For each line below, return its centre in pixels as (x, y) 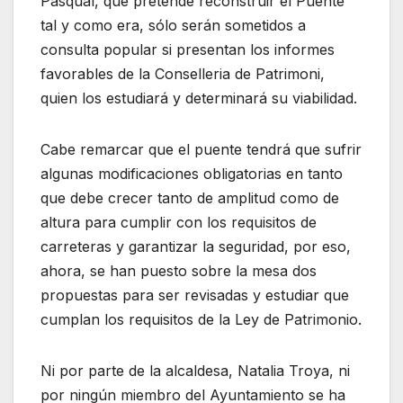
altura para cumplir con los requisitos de (179, 222)
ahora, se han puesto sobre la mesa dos (179, 270)
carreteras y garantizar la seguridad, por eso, (196, 246)
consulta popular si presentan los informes (188, 49)
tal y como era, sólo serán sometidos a (173, 25)
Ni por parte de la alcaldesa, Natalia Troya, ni (195, 370)
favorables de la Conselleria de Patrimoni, (183, 73)
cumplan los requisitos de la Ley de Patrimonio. (201, 319)
